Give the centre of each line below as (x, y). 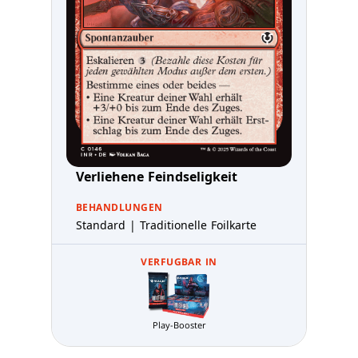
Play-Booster (179, 324)
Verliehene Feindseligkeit (157, 176)
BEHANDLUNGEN (119, 207)
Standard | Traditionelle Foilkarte (166, 225)
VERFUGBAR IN (179, 261)
